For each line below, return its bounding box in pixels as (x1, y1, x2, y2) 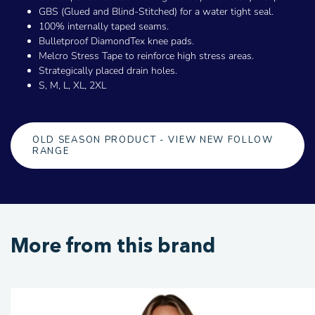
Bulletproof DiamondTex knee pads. (39, 34, 194, 49)
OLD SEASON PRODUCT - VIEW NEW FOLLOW (32, 134, 274, 147)
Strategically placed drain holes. (39, 64, 177, 78)
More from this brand (11, 233, 215, 258)
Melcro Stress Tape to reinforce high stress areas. (39, 49, 257, 63)
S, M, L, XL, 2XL (39, 79, 106, 93)
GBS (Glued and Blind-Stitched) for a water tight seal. (39, 5, 274, 19)
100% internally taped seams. (39, 20, 169, 34)
